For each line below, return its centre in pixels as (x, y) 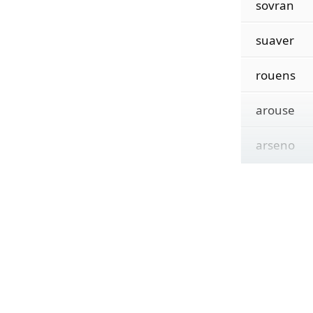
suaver (275, 40)
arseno (275, 145)
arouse (275, 110)
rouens (275, 75)
